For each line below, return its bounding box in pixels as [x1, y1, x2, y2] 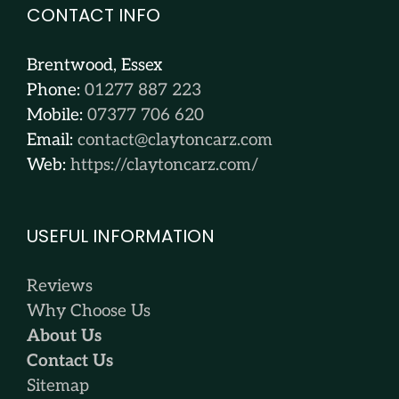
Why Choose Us [27, 301, 151, 322]
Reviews [27, 276, 97, 297]
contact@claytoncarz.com [77, 130, 273, 151]
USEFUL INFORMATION [27, 224, 215, 249]
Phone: [27, 80, 85, 102]
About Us [27, 326, 102, 347]
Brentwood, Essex [27, 55, 163, 77]
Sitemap [27, 376, 89, 397]
